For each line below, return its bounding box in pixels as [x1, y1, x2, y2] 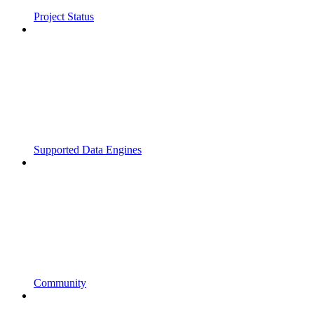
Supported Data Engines [34, 144, 142, 156]
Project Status [34, 11, 94, 23]
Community [34, 277, 86, 289]
